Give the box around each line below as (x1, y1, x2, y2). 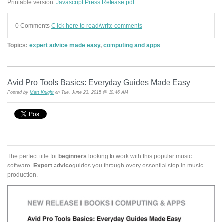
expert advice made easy (29, 41, 100, 48)
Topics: (7, 41, 29, 48)
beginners (58, 153, 87, 160)
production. (7, 171, 38, 178)
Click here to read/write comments (51, 22, 142, 29)
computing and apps (103, 41, 160, 48)
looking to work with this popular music (87, 153, 192, 160)
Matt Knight (30, 89, 54, 95)
